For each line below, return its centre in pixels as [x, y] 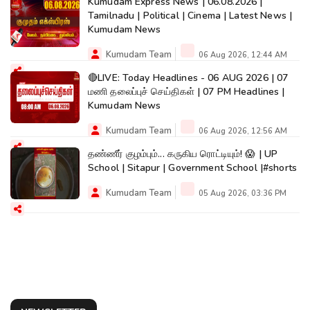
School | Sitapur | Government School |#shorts [192, 167]
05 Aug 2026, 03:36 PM [241, 193]
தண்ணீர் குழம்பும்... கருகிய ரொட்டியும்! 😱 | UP [183, 154]
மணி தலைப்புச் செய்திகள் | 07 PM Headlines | [186, 91]
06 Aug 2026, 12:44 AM [242, 55]
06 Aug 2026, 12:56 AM [242, 131]
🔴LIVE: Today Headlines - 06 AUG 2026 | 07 [188, 77]
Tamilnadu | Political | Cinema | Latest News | [190, 15]
